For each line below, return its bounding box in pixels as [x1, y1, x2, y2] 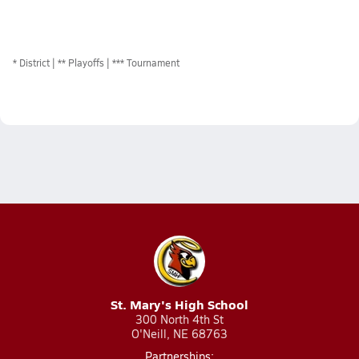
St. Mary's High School [111, 295, 248, 313]
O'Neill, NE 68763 [131, 326, 228, 341]
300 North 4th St [135, 312, 224, 327]
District [19, 56, 50, 69]
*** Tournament [112, 56, 179, 69]
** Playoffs [58, 56, 104, 69]
